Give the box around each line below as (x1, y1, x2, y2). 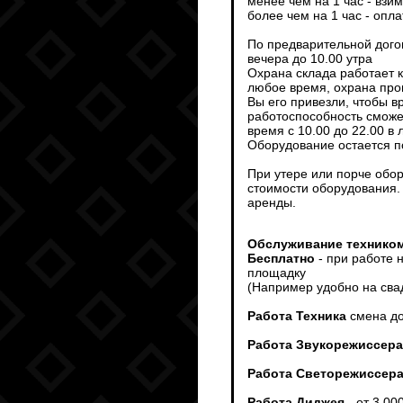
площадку (247, 265, 306, 280)
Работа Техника (247, 309, 346, 323)
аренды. (247, 195, 296, 210)
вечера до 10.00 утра (247, 51, 372, 66)
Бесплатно (247, 251, 315, 265)
